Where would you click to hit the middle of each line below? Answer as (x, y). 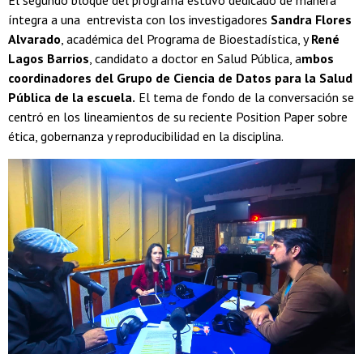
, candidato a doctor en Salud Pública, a (195, 59)
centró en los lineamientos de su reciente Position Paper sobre (178, 117)
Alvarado (34, 39)
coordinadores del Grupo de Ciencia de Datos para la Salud (180, 78)
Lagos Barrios (49, 59)
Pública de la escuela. (72, 98)
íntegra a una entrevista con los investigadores (138, 20)
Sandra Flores (310, 20)
